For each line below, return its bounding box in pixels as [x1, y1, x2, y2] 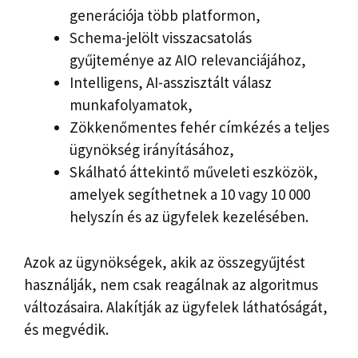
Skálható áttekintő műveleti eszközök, [70, 162, 318, 182]
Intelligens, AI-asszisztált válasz [70, 73, 272, 93]
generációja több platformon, [70, 6, 261, 26]
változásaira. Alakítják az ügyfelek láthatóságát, [24, 296, 328, 316]
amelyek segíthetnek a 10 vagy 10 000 [70, 185, 310, 205]
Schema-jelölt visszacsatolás [70, 28, 252, 48]
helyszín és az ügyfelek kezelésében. [70, 207, 308, 227]
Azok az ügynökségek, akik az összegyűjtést [24, 252, 305, 272]
